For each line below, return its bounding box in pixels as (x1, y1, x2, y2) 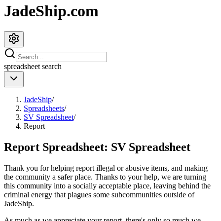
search (40, 62, 62, 71)
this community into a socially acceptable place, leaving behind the (4, 181, 211, 190)
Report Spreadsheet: (4, 140, 111, 153)
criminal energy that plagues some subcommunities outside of (4, 190, 194, 199)
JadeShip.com (4, 2, 99, 20)
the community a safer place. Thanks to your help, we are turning (4, 172, 206, 181)
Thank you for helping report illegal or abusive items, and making (4, 163, 208, 172)
